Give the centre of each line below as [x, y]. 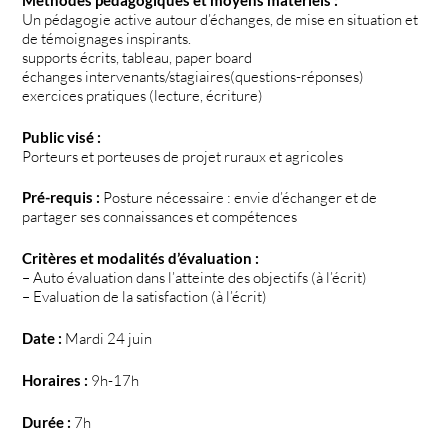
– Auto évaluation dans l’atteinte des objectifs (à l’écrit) [195, 278]
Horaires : [57, 379]
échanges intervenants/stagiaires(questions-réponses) [193, 76]
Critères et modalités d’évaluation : [141, 258]
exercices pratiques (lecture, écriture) [143, 95]
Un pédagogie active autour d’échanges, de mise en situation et [220, 19]
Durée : [47, 421]
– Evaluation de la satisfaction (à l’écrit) [145, 297]
